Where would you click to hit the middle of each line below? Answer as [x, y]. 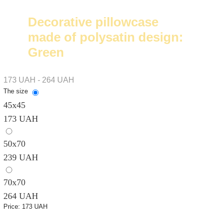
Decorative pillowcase [93, 22]
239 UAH [21, 157]
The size [15, 91]
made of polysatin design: [105, 37]
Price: [12, 207]
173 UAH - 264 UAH [39, 80]
